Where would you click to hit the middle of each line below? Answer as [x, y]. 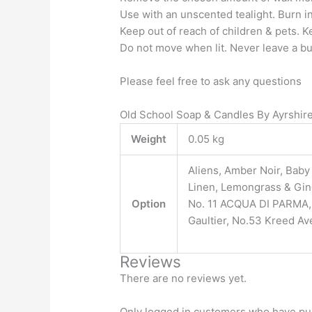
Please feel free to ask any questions [211, 81]
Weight [149, 139]
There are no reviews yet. [184, 278]
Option [149, 203]
